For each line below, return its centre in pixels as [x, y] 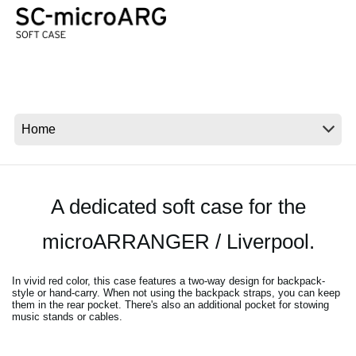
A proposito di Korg [104, 129]
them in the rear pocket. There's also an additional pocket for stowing [170, 305]
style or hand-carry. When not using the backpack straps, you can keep [176, 293]
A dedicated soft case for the [178, 207]
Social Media [88, 73]
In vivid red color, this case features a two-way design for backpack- [168, 281]
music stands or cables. [67, 317]
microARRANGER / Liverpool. [178, 242]
